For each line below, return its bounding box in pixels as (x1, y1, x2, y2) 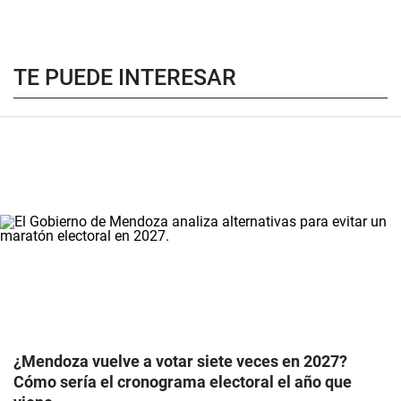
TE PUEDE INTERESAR (13, 64, 236, 90)
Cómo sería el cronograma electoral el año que (13, 371, 352, 391)
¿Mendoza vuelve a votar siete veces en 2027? (13, 351, 347, 371)
